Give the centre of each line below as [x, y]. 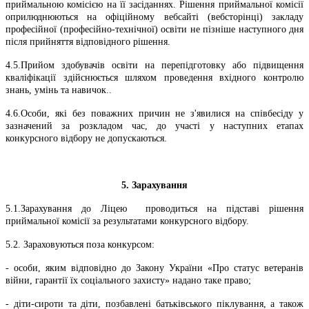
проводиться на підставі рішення [220, 208]
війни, [20, 280]
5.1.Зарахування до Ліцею [66, 208]
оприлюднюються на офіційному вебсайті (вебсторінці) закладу [154, 17]
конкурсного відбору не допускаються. [86, 138]
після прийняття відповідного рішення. [88, 41]
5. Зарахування [154, 185]
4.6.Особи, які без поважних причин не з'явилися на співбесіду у [154, 113]
